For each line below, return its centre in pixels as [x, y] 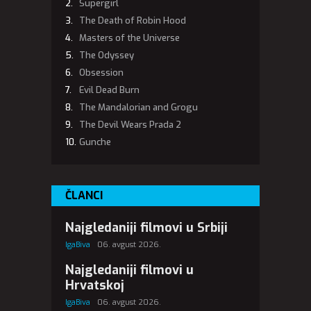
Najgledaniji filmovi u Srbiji [146, 227]
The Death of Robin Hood [133, 20]
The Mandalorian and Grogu [138, 107]
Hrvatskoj [95, 285]
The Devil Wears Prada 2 [130, 124]
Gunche [95, 142]
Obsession [101, 72]
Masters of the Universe [129, 37]
